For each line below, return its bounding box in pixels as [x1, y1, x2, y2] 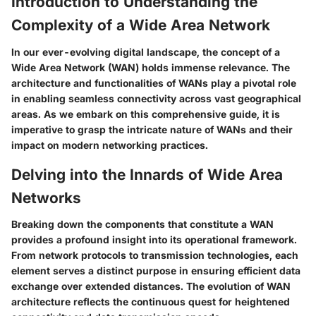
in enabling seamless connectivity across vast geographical [11, 92, 301, 104]
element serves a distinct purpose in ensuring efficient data [11, 265, 300, 276]
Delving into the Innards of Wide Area [11, 165, 283, 183]
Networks [11, 188, 81, 207]
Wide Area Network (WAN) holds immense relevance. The [11, 61, 290, 73]
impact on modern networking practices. [11, 138, 208, 151]
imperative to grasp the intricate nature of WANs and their [11, 123, 293, 135]
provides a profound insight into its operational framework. [11, 233, 297, 245]
